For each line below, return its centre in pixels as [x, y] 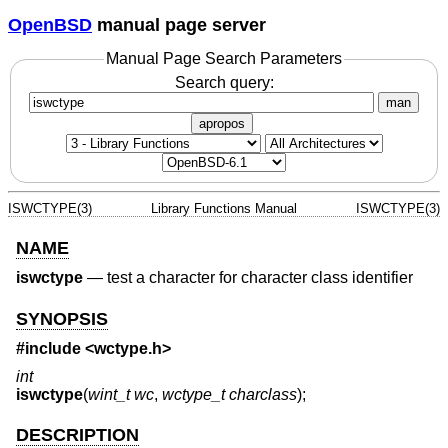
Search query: [224, 82]
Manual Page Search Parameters [224, 59]
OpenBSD [50, 24]
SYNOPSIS [62, 318]
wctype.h [128, 349]
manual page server [179, 24]
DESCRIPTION [77, 434]
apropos [222, 123]
